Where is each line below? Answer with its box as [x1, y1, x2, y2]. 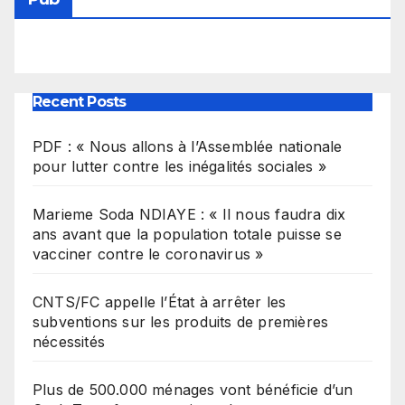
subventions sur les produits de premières [33, 312, 329, 331]
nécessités [33, 332, 105, 351]
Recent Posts [33, 92, 127, 110]
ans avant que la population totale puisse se [33, 224, 342, 243]
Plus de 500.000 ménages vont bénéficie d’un [33, 380, 353, 399]
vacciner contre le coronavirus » [33, 244, 264, 263]
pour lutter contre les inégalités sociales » [33, 156, 326, 175]
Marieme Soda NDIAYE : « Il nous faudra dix [33, 204, 346, 223]
